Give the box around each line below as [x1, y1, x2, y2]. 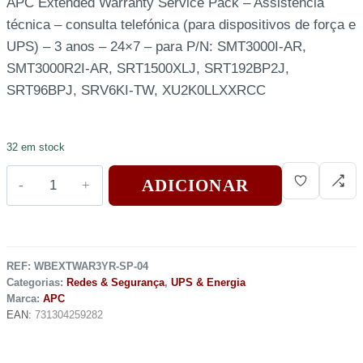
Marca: [6, 292, 43, 305]
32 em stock [6, 140, 65, 153]
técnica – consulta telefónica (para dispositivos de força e [6, 16, 356, 32]
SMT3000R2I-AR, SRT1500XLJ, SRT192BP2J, [6, 60, 289, 76]
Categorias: [6, 275, 66, 288]
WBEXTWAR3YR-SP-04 [34, 259, 148, 272]
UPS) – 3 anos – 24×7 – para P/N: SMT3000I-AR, [6, 38, 306, 54]
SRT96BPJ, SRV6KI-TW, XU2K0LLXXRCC [6, 82, 266, 98]
